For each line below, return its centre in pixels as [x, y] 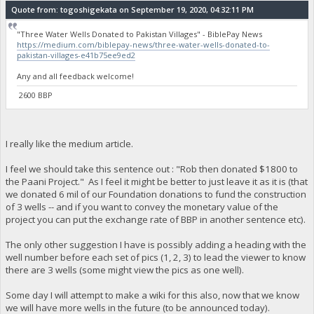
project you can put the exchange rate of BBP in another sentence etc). [155, 219]
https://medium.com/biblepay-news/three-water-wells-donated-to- [144, 45]
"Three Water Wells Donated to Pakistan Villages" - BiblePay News [140, 34]
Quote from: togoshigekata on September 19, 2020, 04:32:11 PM [132, 10]
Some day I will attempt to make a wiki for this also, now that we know [152, 295]
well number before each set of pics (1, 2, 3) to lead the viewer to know [155, 257]
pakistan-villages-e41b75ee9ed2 [76, 55]
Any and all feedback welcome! [76, 76]
